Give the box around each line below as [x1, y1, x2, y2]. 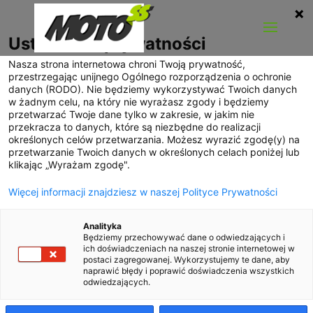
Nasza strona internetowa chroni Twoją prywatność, [8, 58, 245, 70]
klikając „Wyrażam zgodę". [8, 159, 130, 170]
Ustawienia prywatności [8, 34, 206, 54]
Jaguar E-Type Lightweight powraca [31, 281, 219, 297]
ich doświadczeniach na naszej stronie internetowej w [83, 243, 295, 254]
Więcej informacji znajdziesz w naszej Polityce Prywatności [8, 186, 277, 198]
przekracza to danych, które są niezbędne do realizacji [8, 121, 261, 133]
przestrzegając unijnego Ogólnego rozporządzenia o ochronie [8, 71, 291, 82]
